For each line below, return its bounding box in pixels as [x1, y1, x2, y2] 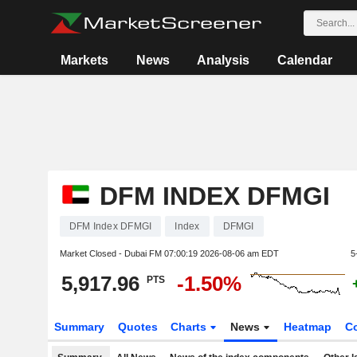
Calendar [277, 53, 332, 67]
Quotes [117, 320, 158, 333]
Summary [53, 320, 104, 333]
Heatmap [284, 320, 332, 333]
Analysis [197, 53, 250, 67]
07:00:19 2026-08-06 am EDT [163, 249, 279, 258]
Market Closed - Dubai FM [59, 249, 164, 258]
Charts [171, 320, 210, 333]
